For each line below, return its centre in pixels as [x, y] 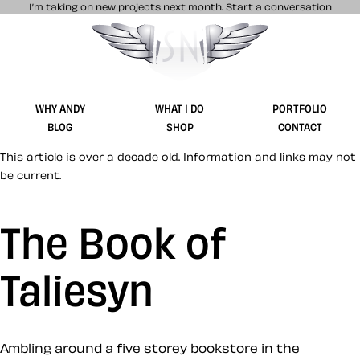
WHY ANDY [60, 108]
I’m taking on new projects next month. [127, 6]
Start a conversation [278, 6]
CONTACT [300, 126]
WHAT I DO [180, 108]
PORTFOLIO [300, 108]
